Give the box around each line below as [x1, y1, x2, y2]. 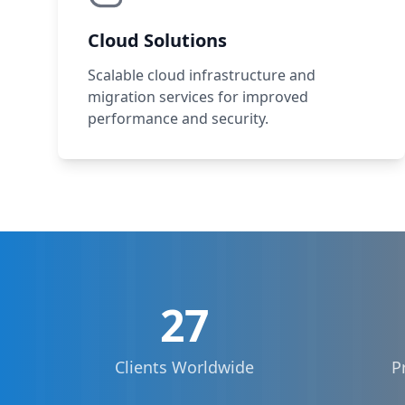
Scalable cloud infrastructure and [88, 65, 316, 85]
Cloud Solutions [88, 28, 227, 52]
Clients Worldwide [115, 356, 254, 378]
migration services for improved [88, 87, 308, 107]
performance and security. [88, 108, 268, 128]
